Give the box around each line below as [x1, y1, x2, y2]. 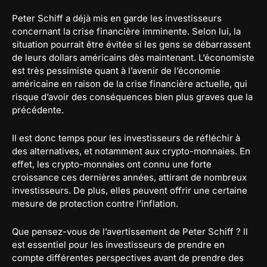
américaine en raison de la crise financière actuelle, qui [12, 78, 247, 89]
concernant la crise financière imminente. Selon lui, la [12, 26, 241, 37]
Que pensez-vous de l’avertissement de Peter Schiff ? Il [12, 226, 248, 237]
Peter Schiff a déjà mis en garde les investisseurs [12, 13, 222, 24]
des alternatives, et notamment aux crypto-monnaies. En [12, 145, 250, 157]
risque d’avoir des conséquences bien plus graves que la [12, 91, 253, 103]
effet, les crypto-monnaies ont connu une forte [12, 159, 212, 170]
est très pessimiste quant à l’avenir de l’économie [12, 65, 221, 76]
